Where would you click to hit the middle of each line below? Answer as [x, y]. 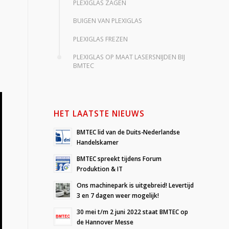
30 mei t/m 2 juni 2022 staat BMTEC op [133, 212]
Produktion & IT [100, 169]
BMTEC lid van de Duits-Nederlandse [129, 132]
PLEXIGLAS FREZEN [100, 39]
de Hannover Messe [105, 222]
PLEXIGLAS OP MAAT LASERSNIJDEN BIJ [129, 57]
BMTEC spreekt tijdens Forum [119, 159]
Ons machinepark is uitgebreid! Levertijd [135, 185]
